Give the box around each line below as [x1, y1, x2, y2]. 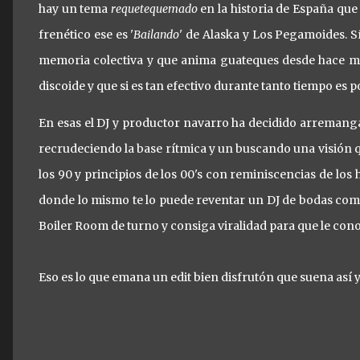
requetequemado [110, 2, 198, 16]
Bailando [133, 27, 180, 42]
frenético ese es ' [39, 27, 134, 42]
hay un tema [39, 2, 111, 16]
